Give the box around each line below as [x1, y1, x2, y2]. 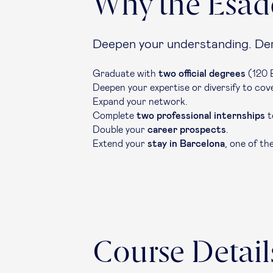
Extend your [93, 139, 147, 149]
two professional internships [136, 111, 265, 121]
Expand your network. [93, 97, 188, 107]
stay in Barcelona [147, 139, 225, 149]
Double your [93, 125, 147, 135]
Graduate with [93, 69, 156, 79]
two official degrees [156, 69, 246, 79]
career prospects [147, 125, 226, 135]
